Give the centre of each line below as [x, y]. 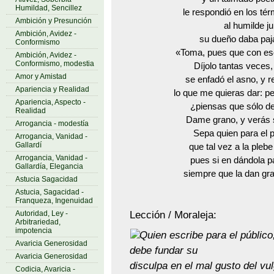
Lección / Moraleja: [173, 215]
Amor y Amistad [41, 76]
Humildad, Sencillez [49, 8]
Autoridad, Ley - [42, 213]
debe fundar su [164, 250]
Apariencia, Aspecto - [50, 102]
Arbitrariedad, [38, 222]
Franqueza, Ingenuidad [54, 201]
